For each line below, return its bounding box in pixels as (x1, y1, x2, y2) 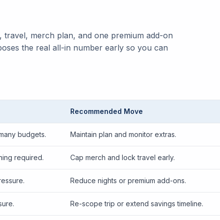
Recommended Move (70, 107, 143, 115)
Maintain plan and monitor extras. (70, 130, 176, 138)
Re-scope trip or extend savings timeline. (70, 199, 203, 208)
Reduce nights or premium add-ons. (70, 176, 186, 185)
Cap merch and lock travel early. (70, 153, 175, 162)
